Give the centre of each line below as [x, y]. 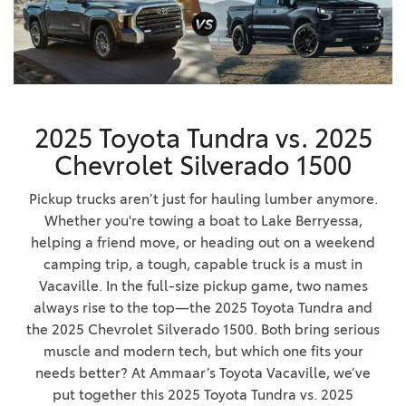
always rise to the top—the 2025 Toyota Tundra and [203, 307]
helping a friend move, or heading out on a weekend [203, 242]
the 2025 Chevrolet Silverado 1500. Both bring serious [203, 329]
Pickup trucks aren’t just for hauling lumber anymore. [203, 198]
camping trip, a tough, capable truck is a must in [203, 264]
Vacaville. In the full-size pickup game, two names [203, 285]
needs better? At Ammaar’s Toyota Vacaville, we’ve [203, 372]
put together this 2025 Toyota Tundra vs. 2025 [203, 394]
